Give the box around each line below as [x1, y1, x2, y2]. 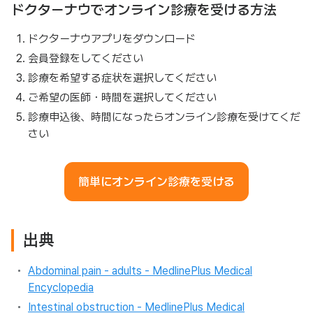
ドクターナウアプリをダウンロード [28, 32, 196, 45]
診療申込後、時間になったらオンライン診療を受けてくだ [28, 110, 300, 124]
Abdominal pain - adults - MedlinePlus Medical [28, 264, 252, 277]
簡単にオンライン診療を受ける [78, 175, 235, 189]
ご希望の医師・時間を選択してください [28, 91, 217, 104]
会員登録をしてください [28, 52, 143, 65]
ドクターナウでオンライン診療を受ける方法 [11, 1, 277, 18]
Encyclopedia [28, 281, 94, 294]
